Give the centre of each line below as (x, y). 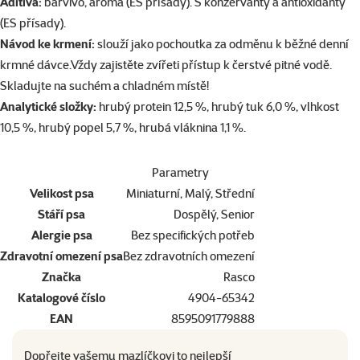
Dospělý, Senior (214, 215)
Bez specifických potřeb (193, 235)
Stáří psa (61, 215)
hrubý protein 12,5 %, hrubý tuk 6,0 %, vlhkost (218, 107)
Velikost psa (61, 194)
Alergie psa (61, 235)
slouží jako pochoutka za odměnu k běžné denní (222, 44)
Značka (61, 277)
